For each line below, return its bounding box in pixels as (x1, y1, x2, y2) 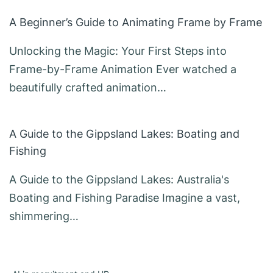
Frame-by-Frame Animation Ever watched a (9, 63, 236, 76)
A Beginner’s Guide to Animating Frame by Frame (9, 16, 262, 29)
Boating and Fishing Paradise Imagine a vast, (9, 191, 240, 205)
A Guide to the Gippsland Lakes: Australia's (9, 173, 229, 186)
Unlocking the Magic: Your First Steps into (9, 44, 227, 58)
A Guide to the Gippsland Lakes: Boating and (9, 127, 239, 141)
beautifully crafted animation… (9, 81, 166, 94)
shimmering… (9, 210, 79, 223)
